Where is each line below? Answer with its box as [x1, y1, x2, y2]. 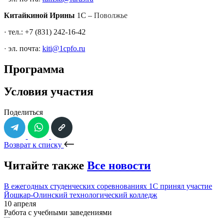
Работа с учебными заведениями [4, 208, 112, 217]
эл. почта [8, 44, 38, 53]
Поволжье [92, 11, 127, 19]
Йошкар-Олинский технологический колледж [4, 191, 157, 200]
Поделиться [4, 108, 43, 117]
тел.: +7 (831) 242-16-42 [8, 27, 86, 36]
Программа [4, 62, 64, 75]
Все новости [87, 159, 151, 172]
